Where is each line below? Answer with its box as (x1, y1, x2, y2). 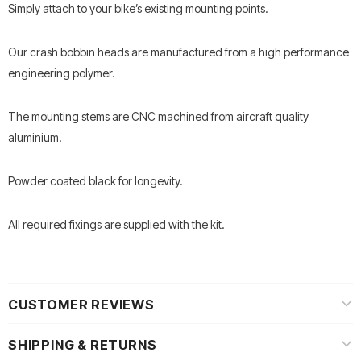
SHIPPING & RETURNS (8, 336, 157, 353)
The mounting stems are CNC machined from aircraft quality (8, 109, 309, 123)
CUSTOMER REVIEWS (8, 296, 155, 313)
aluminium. (8, 130, 62, 144)
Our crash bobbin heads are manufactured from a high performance (8, 44, 349, 59)
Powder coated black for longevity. (8, 173, 183, 188)
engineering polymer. (8, 65, 115, 80)
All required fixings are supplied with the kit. (8, 217, 225, 231)
